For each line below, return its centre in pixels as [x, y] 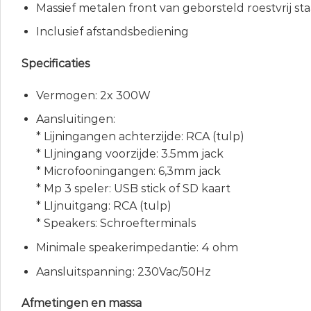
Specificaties [56, 64]
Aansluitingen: [75, 119]
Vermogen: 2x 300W [93, 95]
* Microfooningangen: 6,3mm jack [128, 171]
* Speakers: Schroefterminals [116, 224]
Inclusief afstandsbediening [112, 32]
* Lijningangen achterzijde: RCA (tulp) [140, 137]
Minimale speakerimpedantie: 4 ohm [137, 247]
